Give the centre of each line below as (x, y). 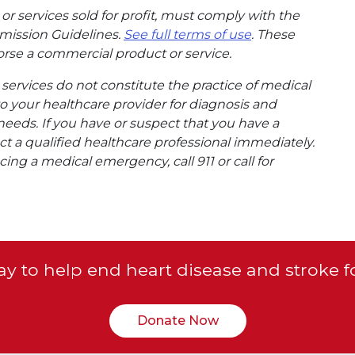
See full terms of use (187, 34)
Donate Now (177, 320)
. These (273, 34)
